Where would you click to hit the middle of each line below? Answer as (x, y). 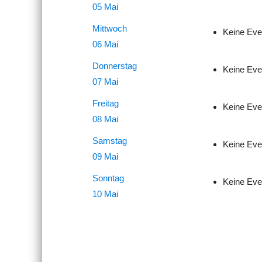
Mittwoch (109, 28)
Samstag (109, 140)
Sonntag (108, 178)
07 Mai (105, 81)
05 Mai (105, 6)
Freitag (105, 103)
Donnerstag (114, 65)
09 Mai (105, 156)
